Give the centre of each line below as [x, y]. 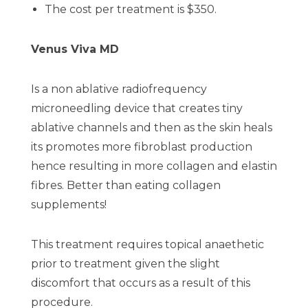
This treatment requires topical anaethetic [147, 245]
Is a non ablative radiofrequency [119, 89]
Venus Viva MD [75, 49]
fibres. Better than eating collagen [126, 186]
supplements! [69, 205]
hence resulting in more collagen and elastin [154, 166]
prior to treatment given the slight [125, 264]
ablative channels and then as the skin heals [152, 128]
